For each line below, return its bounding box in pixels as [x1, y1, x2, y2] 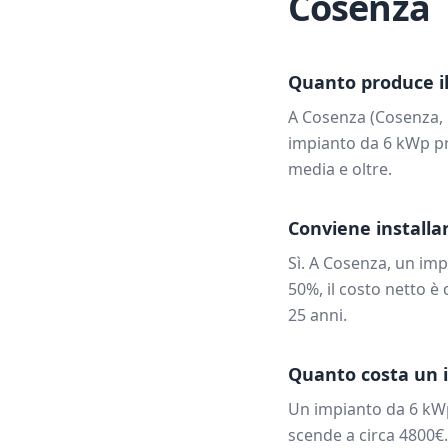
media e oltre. [288, 158, 392, 180]
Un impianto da [288, 398, 409, 420]
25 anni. [288, 304, 347, 326]
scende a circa [288, 424, 399, 446]
